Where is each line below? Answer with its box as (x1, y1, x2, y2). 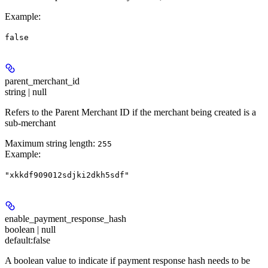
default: (5, 234, 33, 245)
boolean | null (5, 224, 56, 234)
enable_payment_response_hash (5, 213, 126, 224)
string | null (5, 86, 47, 97)
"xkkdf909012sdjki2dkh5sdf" (5, 170, 129, 179)
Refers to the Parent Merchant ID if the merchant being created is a (5, 106, 256, 117)
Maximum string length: (5, 138, 98, 148)
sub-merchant (5, 117, 56, 128)
